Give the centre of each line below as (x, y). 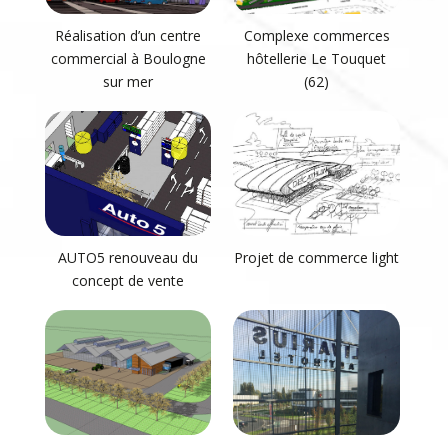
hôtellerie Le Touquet (317, 59)
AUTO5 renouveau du (128, 258)
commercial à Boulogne (128, 59)
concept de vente (128, 281)
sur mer (128, 82)
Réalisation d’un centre (128, 36)
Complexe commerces (316, 36)
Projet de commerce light (317, 258)
